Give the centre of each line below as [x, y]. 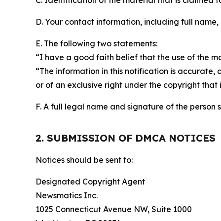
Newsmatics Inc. [67, 195]
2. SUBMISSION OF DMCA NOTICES [126, 138]
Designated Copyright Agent [90, 182]
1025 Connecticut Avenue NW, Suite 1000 [114, 209]
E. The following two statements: [96, 43]
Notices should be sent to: [84, 160]
